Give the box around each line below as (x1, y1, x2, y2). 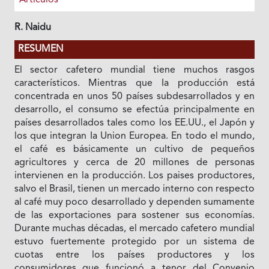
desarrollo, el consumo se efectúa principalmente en (14, 104, 255, 115)
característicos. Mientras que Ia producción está (14, 78, 255, 88)
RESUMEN (17, 44, 63, 54)
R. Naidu (14, 22, 51, 32)
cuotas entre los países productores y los (14, 250, 255, 260)
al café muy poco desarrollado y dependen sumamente (14, 197, 255, 207)
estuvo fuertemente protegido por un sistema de (14, 237, 255, 247)
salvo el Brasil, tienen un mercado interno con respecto (14, 184, 255, 194)
